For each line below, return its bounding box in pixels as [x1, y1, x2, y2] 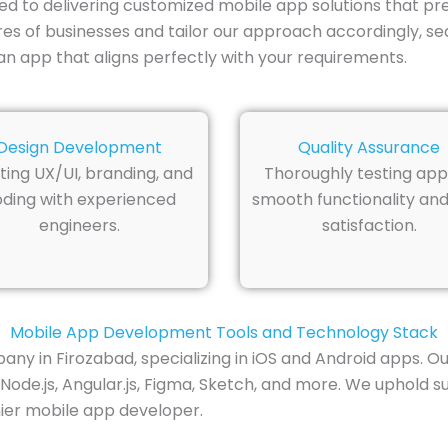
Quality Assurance [298, 136, 440, 160]
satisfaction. [321, 214, 417, 238]
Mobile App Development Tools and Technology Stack [10, 320, 438, 344]
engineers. [38, 214, 120, 238]
